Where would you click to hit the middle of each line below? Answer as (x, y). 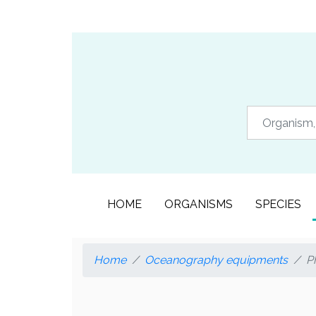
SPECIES (278, 204)
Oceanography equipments (216, 260)
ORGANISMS (199, 204)
